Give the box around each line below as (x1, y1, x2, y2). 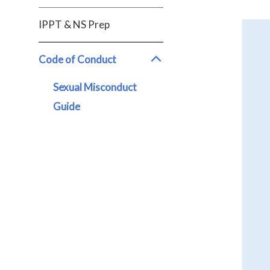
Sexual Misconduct (53, 81, 137, 93)
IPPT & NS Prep (39, 18, 110, 31)
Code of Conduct (39, 53, 116, 66)
